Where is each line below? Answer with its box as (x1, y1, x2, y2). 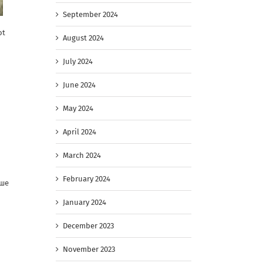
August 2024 (63, 33, 104, 43)
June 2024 (63, 80, 96, 90)
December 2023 (63, 221, 114, 231)
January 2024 (63, 198, 106, 207)
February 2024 (63, 174, 110, 184)
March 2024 (63, 151, 101, 160)
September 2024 (63, 10, 118, 19)
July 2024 (63, 57, 93, 66)
